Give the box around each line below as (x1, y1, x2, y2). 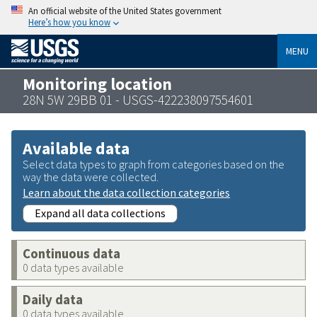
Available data (23, 137, 129, 159)
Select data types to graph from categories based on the (23, 156, 284, 171)
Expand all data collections (35, 205, 166, 220)
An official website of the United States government (28, 5, 221, 16)
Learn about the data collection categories (23, 185, 230, 200)
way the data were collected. (23, 169, 158, 184)
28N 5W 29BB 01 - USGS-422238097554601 (23, 91, 253, 108)
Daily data (23, 291, 83, 308)
